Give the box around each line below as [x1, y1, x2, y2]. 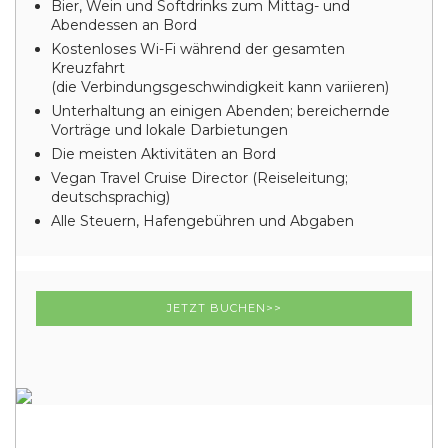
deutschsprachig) [51, 188, 170, 206]
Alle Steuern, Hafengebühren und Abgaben [51, 212, 354, 230]
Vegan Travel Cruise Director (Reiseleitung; [51, 169, 348, 187]
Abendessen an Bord [51, 16, 197, 34]
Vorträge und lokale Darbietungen [51, 121, 288, 139]
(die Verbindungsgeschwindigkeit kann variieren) [51, 78, 389, 96]
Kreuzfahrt [51, 59, 125, 77]
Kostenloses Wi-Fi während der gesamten [51, 40, 345, 58]
